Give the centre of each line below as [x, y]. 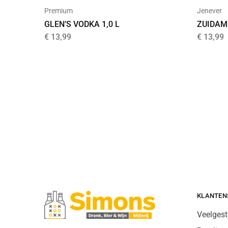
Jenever [209, 10]
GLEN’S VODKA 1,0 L [82, 24]
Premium [59, 10]
